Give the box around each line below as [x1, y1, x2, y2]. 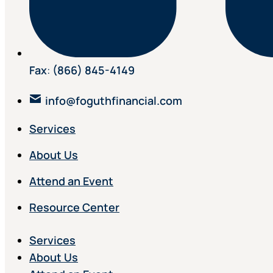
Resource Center [29, 200, 119, 214]
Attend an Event [29, 174, 113, 188]
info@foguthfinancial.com [45, 93, 182, 108]
